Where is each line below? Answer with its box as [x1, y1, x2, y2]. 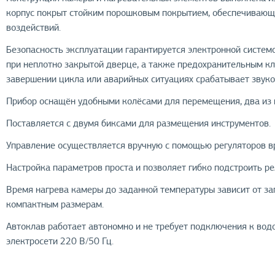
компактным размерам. [6, 198, 104, 211]
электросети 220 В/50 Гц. [6, 235, 114, 247]
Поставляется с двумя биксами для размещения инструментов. [6, 117, 271, 130]
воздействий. [6, 21, 61, 34]
